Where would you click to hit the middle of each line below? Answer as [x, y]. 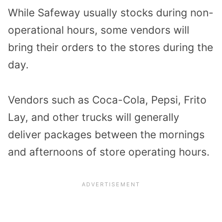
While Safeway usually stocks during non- [111, 13]
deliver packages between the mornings [106, 134]
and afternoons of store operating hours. [109, 152]
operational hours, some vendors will [99, 30]
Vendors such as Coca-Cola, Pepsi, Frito [107, 100]
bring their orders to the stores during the [111, 48]
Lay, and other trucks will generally [94, 117]
